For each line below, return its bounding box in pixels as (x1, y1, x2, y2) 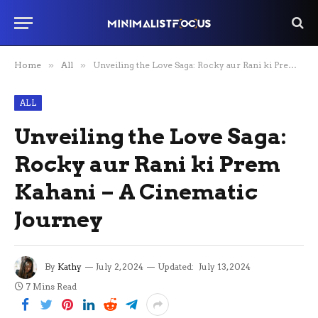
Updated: (158, 261, 194, 273)
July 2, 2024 (96, 261, 143, 273)
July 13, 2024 (199, 261, 251, 273)
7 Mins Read (26, 281, 77, 292)
